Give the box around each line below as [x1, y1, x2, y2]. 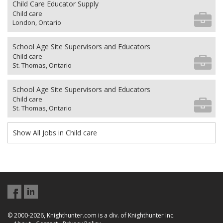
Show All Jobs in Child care [13, 128, 97, 137]
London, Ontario [12, 18, 61, 27]
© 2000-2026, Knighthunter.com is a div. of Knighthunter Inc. [7, 211, 175, 220]
